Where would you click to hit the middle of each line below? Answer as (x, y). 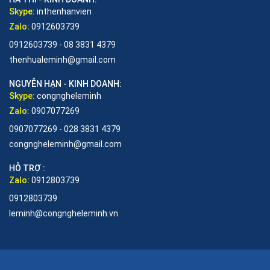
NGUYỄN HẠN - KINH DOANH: (65, 83)
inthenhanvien (64, 11)
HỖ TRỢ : (27, 168)
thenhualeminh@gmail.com (62, 59)
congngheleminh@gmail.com (65, 144)
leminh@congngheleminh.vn (64, 213)
